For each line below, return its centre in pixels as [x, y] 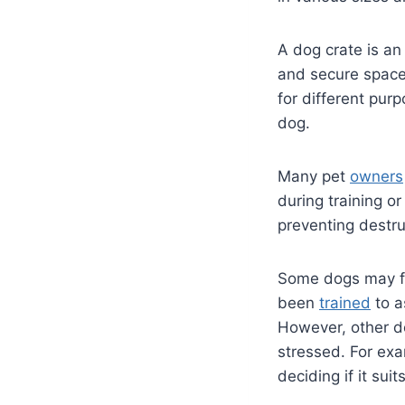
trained [345, 302]
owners [377, 176]
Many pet [314, 176]
